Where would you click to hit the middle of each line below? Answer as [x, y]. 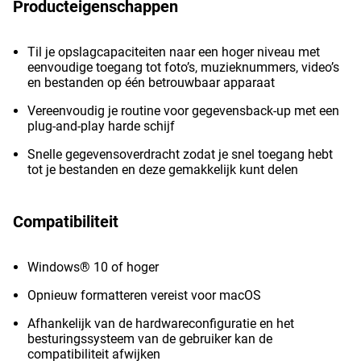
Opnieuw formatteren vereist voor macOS [144, 295]
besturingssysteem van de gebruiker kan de [150, 339]
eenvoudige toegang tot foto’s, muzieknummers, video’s [183, 67]
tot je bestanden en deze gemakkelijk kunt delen [163, 170]
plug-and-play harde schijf [101, 126]
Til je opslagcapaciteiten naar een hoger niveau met [174, 52]
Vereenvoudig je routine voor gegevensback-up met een [183, 111]
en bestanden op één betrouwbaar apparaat [151, 83]
